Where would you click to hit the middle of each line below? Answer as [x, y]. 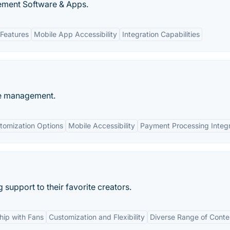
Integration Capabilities [161, 34]
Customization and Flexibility [97, 217]
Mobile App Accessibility [75, 34]
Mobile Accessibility [102, 126]
